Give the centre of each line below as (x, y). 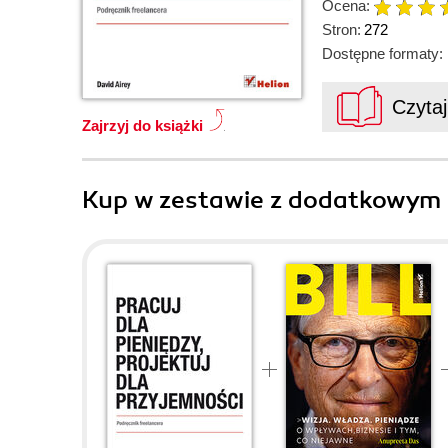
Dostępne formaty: (382, 53)
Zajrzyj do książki (142, 125)
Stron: (341, 29)
